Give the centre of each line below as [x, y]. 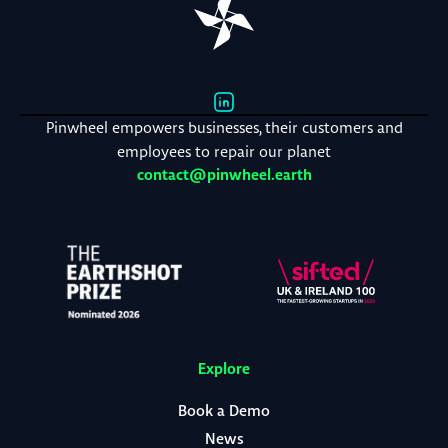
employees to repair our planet [224, 151]
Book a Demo [224, 411]
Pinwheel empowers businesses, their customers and [224, 127]
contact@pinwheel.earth [224, 175]
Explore [224, 369]
